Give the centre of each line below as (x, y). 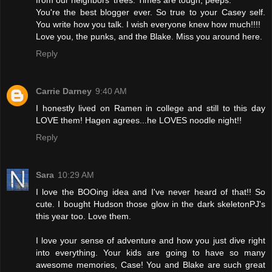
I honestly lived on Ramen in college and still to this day (151, 108)
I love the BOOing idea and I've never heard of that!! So (151, 192)
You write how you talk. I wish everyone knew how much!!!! (148, 25)
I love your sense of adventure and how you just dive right (151, 241)
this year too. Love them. (83, 216)
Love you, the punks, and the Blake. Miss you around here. (149, 37)
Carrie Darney (64, 91)
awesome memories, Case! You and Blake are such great (151, 265)
